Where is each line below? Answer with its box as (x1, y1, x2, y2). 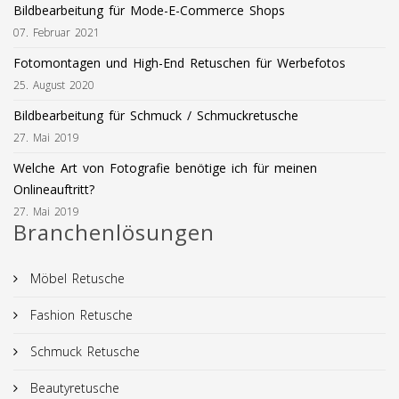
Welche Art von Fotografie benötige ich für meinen (13, 159, 317, 176)
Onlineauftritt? (13, 180, 94, 198)
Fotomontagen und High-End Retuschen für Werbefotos (13, 53, 346, 71)
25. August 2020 (13, 77, 94, 92)
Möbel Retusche (25, 269, 125, 287)
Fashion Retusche (25, 305, 133, 323)
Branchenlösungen (13, 216, 215, 247)
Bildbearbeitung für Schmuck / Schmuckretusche (13, 106, 298, 124)
